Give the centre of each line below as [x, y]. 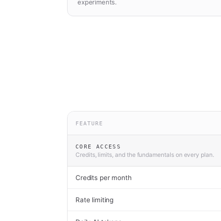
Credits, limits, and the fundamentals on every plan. [145, 155]
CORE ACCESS [98, 147]
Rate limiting [95, 200]
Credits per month [104, 178]
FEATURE [90, 123]
